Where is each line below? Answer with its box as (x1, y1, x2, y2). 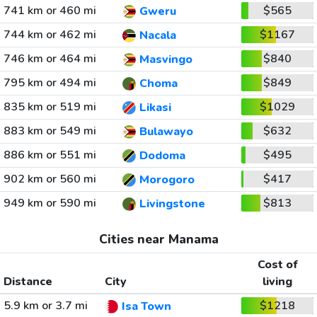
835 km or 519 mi (3, 99, 96, 115)
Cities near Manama (98, 231, 219, 248)
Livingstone (139, 196, 205, 212)
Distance (3, 274, 52, 289)
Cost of (257, 257, 298, 272)
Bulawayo (139, 124, 193, 140)
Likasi (139, 100, 171, 116)
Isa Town (121, 299, 171, 315)
